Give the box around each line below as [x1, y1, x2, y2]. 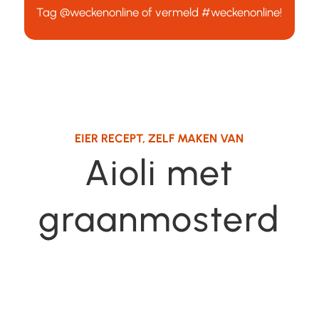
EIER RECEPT [75, 130, 143, 145]
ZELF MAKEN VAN [148, 130, 244, 145]
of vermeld [139, 4, 202, 19]
